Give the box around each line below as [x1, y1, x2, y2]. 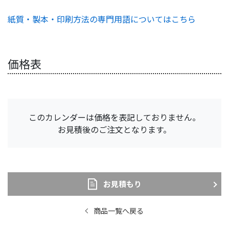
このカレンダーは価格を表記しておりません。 [29, 111, 200, 124]
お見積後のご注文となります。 [58, 123, 171, 136]
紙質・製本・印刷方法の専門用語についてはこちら [8, 13, 196, 26]
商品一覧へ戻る [93, 205, 144, 216]
